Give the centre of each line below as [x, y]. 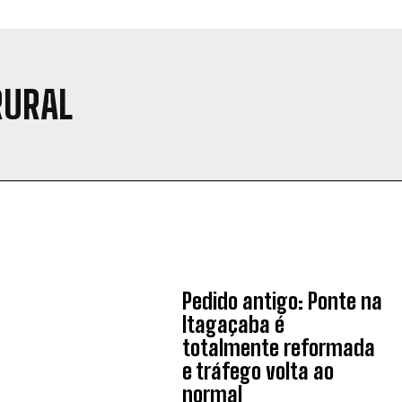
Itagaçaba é [234, 324]
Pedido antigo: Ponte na [283, 301]
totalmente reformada [279, 348]
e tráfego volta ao [258, 371]
